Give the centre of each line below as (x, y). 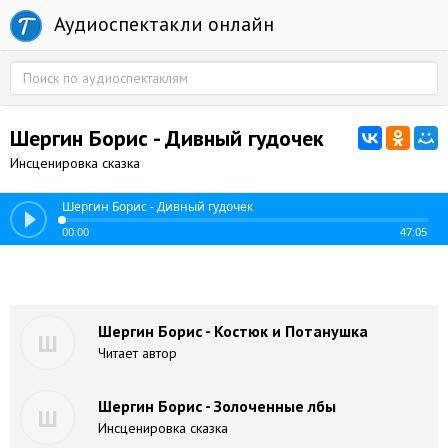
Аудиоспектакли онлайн (161, 24)
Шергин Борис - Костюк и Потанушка (233, 331)
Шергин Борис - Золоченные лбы (217, 406)
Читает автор (137, 353)
